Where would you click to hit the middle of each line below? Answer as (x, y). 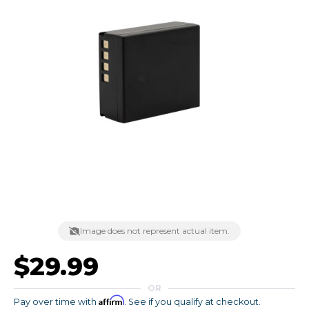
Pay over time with (56, 302)
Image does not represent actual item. (155, 231)
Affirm (111, 300)
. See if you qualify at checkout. (192, 302)
